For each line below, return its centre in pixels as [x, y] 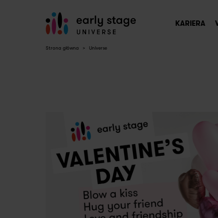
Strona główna [62, 48]
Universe [98, 48]
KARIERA [190, 23]
